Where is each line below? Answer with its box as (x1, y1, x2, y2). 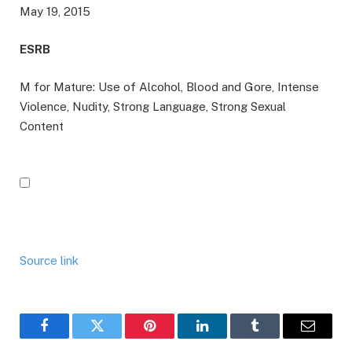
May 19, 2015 (20, 4, 90, 18)
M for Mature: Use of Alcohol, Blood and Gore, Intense (20, 80, 319, 94)
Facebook (43, 330, 98, 345)
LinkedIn (201, 330, 253, 345)
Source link (20, 254, 79, 268)
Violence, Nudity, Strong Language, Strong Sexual (20, 100, 286, 114)
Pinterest (148, 330, 198, 345)
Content (20, 119, 64, 134)
